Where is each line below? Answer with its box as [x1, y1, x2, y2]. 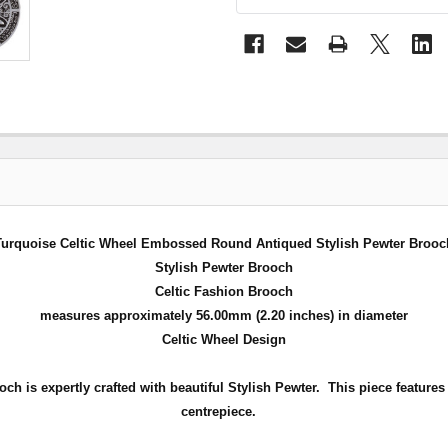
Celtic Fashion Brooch [155, 283, 293, 299]
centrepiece [180, 403, 252, 419]
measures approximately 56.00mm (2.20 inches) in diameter [40, 307, 408, 323]
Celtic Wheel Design [162, 331, 286, 347]
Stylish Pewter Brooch [155, 259, 293, 275]
